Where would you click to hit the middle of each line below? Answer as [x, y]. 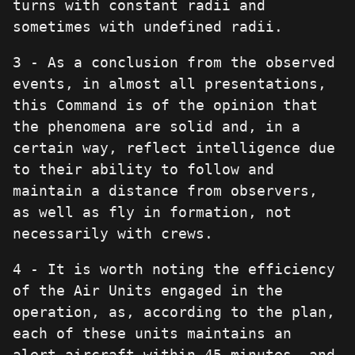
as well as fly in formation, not [152, 212]
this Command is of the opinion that [165, 105]
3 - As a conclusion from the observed [174, 62]
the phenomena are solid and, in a [157, 126]
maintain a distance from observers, [165, 190]
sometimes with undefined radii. [148, 26]
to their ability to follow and [143, 169]
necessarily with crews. [113, 233]
